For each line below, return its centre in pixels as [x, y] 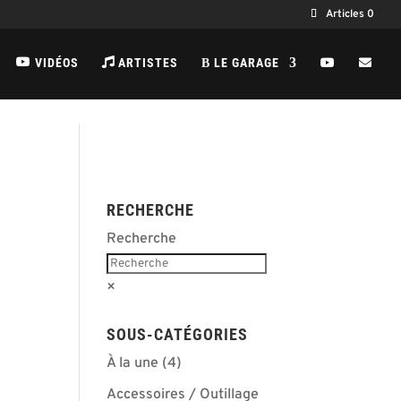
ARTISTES [148, 63]
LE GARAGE [245, 63]
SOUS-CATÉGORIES [178, 334]
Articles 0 [350, 14]
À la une [133, 363]
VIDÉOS [56, 63]
